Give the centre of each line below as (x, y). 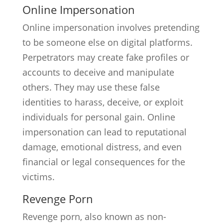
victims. (38, 177)
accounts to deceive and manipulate (98, 72)
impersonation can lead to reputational (104, 132)
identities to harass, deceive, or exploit (103, 102)
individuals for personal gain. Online (99, 117)
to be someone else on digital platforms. (107, 42)
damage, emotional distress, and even (102, 147)
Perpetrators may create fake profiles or (106, 57)
